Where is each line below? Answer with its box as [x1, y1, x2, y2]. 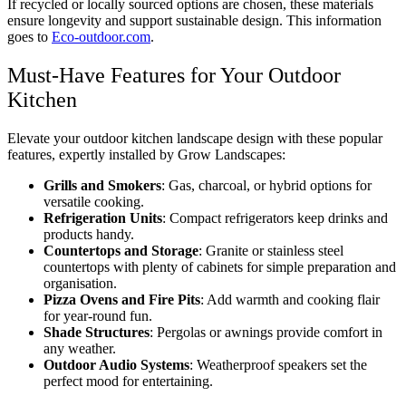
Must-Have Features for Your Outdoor [7, 63, 341, 87]
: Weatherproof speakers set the [189, 356, 367, 372]
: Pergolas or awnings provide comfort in [150, 324, 382, 340]
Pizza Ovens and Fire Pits [43, 291, 200, 307]
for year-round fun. [43, 307, 152, 324]
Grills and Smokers [43, 177, 161, 193]
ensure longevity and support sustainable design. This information [7, 12, 382, 28]
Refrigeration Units [43, 209, 162, 226]
